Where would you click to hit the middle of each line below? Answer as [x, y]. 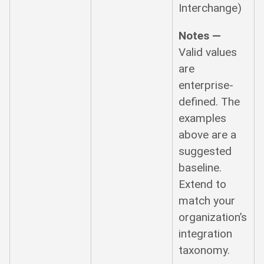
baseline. [200, 167]
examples [203, 118]
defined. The [209, 101]
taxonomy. [204, 250]
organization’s [213, 217]
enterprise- [206, 85]
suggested [205, 151]
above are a [208, 134]
